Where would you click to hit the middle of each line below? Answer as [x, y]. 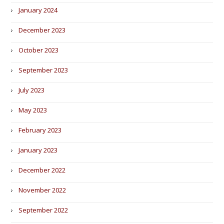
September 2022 [43, 210]
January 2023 [38, 150]
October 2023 [39, 50]
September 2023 [43, 70]
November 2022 [42, 190]
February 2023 [40, 130]
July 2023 [32, 90]
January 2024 [38, 10]
